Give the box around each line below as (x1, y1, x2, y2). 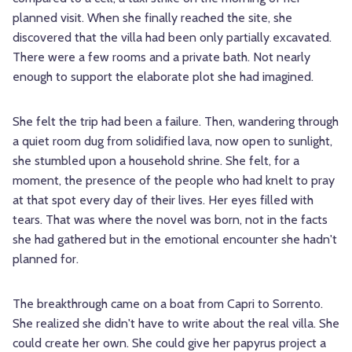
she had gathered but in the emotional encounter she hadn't (13, 232, 337, 247)
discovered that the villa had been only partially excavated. (13, 30, 332, 46)
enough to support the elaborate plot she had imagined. (13, 69, 313, 85)
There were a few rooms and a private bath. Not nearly (13, 49, 310, 65)
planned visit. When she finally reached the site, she (13, 10, 292, 26)
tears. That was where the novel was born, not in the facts (13, 212, 328, 228)
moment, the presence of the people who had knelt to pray (13, 173, 335, 189)
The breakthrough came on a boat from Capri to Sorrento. (13, 296, 323, 312)
